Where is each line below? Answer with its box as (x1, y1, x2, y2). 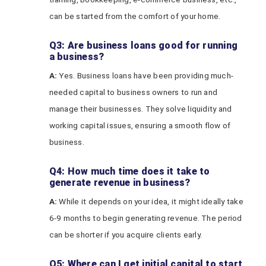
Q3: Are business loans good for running (49, 40, 238, 51)
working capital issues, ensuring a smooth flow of (49, 121, 231, 130)
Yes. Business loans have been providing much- (57, 71, 234, 80)
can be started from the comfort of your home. (49, 11, 221, 21)
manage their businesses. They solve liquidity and (49, 104, 232, 113)
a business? (49, 51, 104, 62)
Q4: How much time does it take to (49, 166, 210, 177)
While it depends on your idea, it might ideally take (57, 197, 243, 206)
